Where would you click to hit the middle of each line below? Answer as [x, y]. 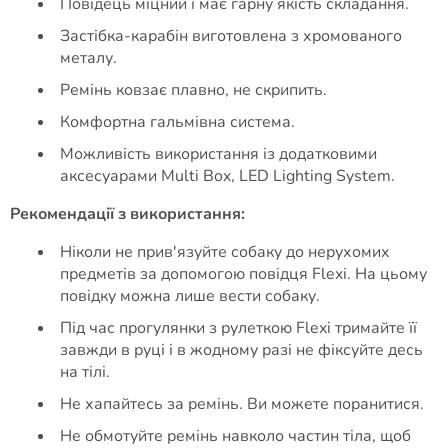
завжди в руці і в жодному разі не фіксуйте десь [241, 350]
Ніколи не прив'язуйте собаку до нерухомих [225, 252]
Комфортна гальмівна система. [177, 122]
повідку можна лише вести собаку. [190, 296]
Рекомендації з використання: [127, 214]
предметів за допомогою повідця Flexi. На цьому [243, 274]
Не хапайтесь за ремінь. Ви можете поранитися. [242, 404]
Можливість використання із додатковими [218, 154]
